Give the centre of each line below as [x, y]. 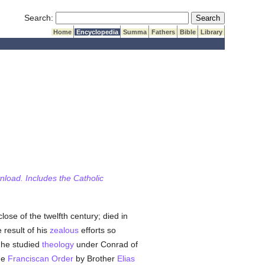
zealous [64, 230]
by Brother [95, 258]
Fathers [164, 32]
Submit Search [218, 17]
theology [58, 244]
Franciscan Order [40, 258]
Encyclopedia [98, 32]
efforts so [97, 230]
